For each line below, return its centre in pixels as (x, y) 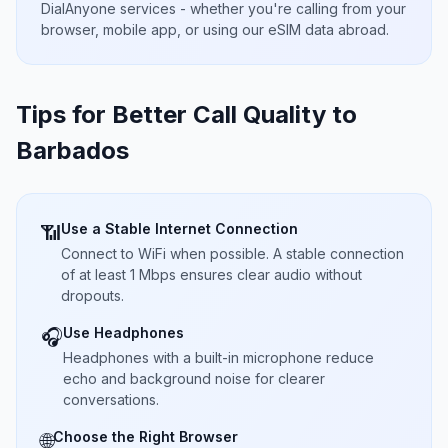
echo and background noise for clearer (194, 378)
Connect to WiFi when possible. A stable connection (232, 253)
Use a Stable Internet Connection (179, 228)
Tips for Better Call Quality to (186, 114)
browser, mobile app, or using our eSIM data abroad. (215, 29)
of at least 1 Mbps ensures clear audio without (211, 274)
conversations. (111, 399)
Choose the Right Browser (145, 436)
